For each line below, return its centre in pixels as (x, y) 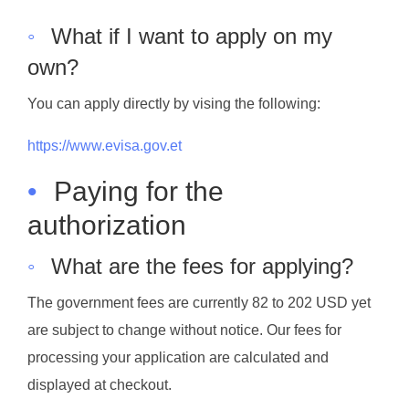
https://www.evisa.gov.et (105, 145)
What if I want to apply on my (192, 37)
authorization (107, 225)
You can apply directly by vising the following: (174, 103)
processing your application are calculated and (178, 357)
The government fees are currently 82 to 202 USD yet (199, 302)
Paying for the (139, 191)
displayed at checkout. (100, 384)
